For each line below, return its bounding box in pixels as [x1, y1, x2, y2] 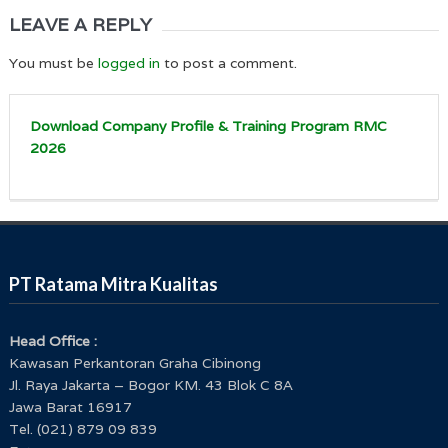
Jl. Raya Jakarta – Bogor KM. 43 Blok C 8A [8, 375, 293, 394]
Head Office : [8, 331, 97, 350]
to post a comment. [159, 53, 297, 72]
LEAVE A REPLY [8, 12, 152, 36]
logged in [97, 53, 160, 72]
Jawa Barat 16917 [8, 397, 132, 416]
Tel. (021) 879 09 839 [8, 419, 157, 438]
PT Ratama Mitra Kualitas [8, 272, 218, 295]
